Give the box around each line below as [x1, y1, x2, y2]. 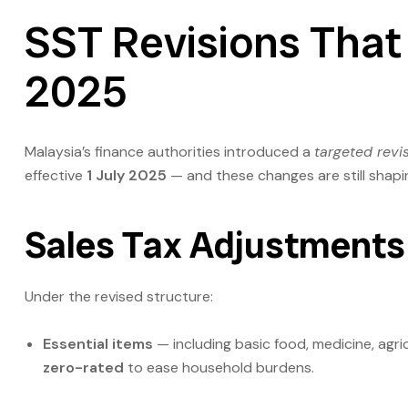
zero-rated [43, 358, 124, 378]
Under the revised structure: [25, 287, 213, 307]
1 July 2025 [87, 165, 167, 185]
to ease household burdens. [124, 358, 314, 378]
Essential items [43, 334, 153, 354]
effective [25, 165, 87, 185]
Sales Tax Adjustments [25, 220, 405, 269]
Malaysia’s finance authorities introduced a [25, 141, 314, 161]
